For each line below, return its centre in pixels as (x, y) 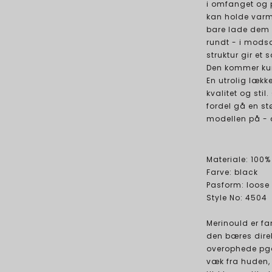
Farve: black (232, 172)
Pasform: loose (238, 185)
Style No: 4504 (236, 198)
